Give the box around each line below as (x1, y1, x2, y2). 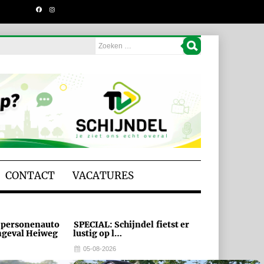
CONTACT (5, 169, 55, 182)
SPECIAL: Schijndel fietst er (73, 219, 189, 230)
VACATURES (72, 169, 134, 182)
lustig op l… (72, 227, 122, 239)
